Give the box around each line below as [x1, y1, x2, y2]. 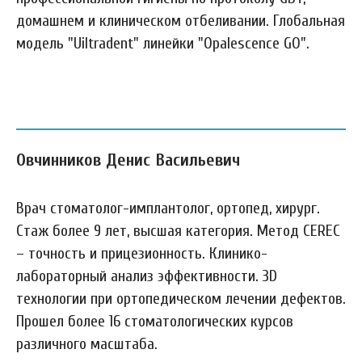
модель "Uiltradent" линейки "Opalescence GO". [16, 34, 309, 53]
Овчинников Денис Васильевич [16, 149, 240, 170]
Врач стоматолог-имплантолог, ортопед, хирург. [16, 199, 320, 217]
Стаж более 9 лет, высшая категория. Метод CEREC [16, 221, 340, 240]
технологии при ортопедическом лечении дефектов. [16, 289, 346, 308]
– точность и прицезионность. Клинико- [16, 244, 267, 263]
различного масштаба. [16, 335, 158, 353]
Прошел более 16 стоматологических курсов [16, 312, 293, 330]
